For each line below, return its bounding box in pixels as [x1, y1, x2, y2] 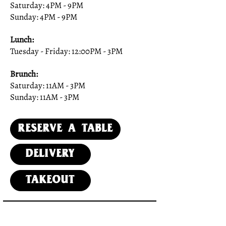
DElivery [25, 149, 76, 160]
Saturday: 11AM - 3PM [10, 80, 85, 91]
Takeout [26, 175, 75, 186]
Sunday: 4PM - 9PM [10, 11, 77, 23]
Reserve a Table [18, 124, 113, 135]
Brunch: [10, 68, 38, 80]
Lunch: [10, 34, 34, 45]
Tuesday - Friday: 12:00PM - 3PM [10, 45, 123, 57]
